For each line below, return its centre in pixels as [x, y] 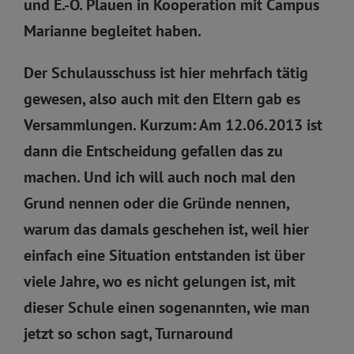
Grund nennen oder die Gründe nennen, [156, 203]
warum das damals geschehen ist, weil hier [166, 229]
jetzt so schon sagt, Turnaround [128, 333]
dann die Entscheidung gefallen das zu [153, 151]
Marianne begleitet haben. [113, 30]
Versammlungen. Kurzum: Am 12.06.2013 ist [173, 124]
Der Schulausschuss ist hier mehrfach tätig [166, 72]
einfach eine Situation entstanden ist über [164, 255]
